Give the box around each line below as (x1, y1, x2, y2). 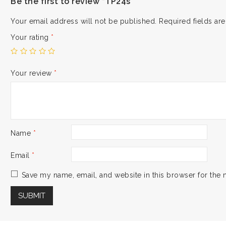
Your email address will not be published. (11, 17, 157, 25)
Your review (11, 69, 54, 77)
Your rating (11, 33, 51, 41)
